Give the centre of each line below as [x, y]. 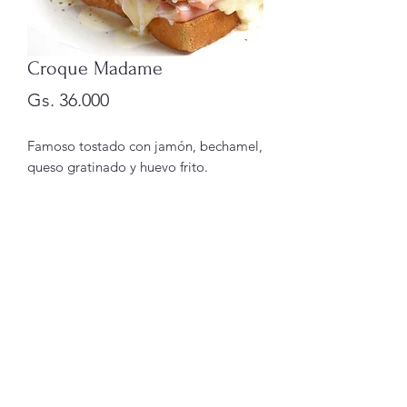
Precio [134, 99]
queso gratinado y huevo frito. [118, 167]
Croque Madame [95, 68]
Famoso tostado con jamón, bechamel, [145, 146]
